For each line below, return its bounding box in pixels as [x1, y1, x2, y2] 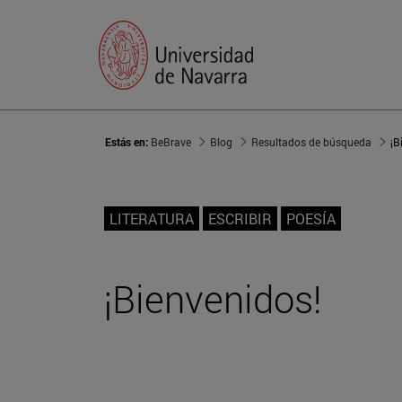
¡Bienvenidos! [104, 274, 321, 324]
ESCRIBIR [208, 209, 272, 229]
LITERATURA [109, 209, 194, 229]
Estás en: [105, 135, 151, 150]
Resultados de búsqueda [251, 135, 371, 150]
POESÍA [286, 209, 336, 229]
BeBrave [151, 135, 191, 150]
